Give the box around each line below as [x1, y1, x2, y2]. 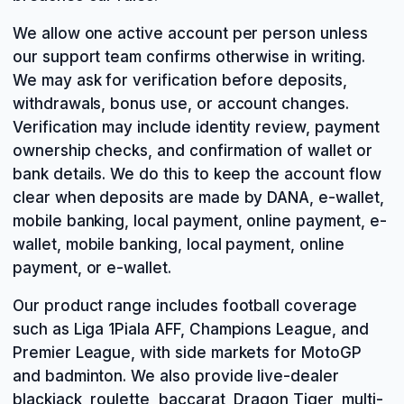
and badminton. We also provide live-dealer [13, 367, 339, 385]
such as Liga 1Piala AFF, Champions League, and [13, 320, 369, 338]
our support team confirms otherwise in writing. [13, 48, 365, 66]
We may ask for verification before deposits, [13, 71, 347, 89]
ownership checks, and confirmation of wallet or [13, 142, 372, 160]
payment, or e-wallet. [13, 259, 171, 277]
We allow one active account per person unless [13, 24, 368, 42]
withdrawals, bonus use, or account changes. [13, 95, 349, 113]
